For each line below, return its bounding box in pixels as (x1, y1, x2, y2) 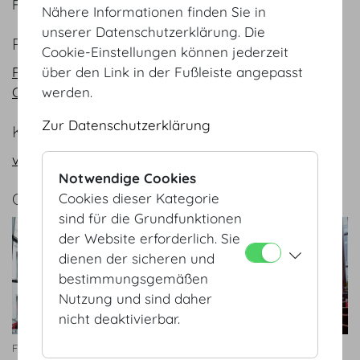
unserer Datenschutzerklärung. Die (42, 23, 266, 41)
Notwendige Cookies (59, 170, 197, 187)
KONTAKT (12, 121, 87, 142)
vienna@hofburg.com (12, 151, 150, 169)
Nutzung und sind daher (59, 290, 213, 308)
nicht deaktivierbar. (59, 310, 185, 328)
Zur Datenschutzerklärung (42, 117, 211, 134)
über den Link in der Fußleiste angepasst (42, 63, 304, 81)
